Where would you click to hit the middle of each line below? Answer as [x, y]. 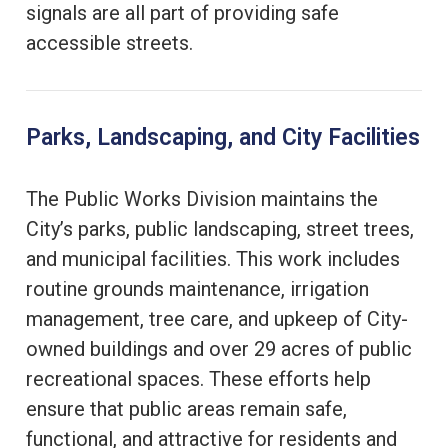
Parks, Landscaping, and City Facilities [223, 137]
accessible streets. [109, 42]
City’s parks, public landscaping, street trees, [220, 228]
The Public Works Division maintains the [202, 198]
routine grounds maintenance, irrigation [197, 288]
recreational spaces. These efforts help [198, 378]
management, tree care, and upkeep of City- [217, 318]
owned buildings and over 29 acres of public [219, 348]
